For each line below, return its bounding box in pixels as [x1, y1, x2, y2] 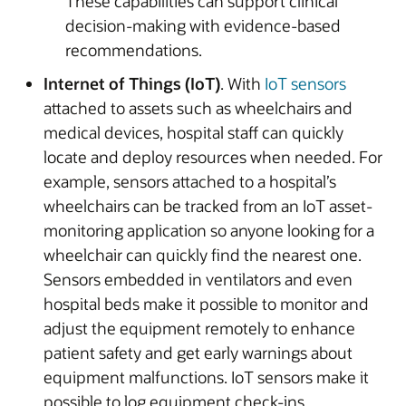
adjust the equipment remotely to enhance [43, 316, 355, 339]
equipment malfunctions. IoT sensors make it [43, 365, 369, 388]
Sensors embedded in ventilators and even [43, 267, 353, 290]
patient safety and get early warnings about [43, 341, 353, 363]
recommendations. [65, 38, 202, 61]
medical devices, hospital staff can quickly [43, 121, 343, 143]
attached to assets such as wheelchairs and [43, 96, 353, 119]
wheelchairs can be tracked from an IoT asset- [43, 194, 372, 217]
